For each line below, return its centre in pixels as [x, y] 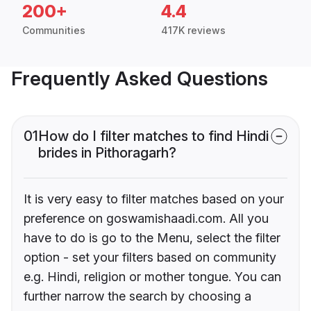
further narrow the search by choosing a [137, 296]
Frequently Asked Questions [140, 79]
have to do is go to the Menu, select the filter [152, 238]
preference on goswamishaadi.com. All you [146, 219]
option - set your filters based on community [150, 258]
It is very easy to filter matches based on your [154, 199]
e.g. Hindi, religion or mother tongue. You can [152, 277]
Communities [54, 31]
